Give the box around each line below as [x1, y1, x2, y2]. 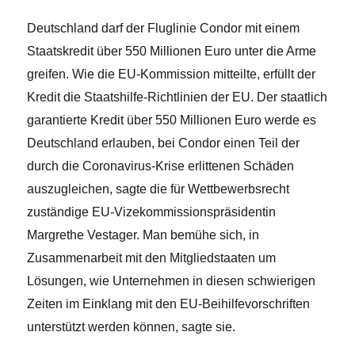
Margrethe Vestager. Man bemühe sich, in [27, 227, 260, 242]
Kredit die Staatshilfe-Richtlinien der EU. [27, 90, 258, 104]
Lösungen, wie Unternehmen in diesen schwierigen [27, 273, 316, 288]
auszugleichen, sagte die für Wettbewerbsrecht [27, 181, 290, 196]
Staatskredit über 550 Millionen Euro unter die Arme [27, 44, 317, 58]
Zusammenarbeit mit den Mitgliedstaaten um [27, 250, 277, 265]
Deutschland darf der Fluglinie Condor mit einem [27, 21, 300, 35]
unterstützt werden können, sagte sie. [27, 319, 236, 334]
